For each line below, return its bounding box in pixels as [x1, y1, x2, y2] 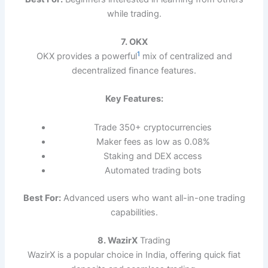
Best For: [23, 192, 61, 203]
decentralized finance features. [72, 65, 196, 76]
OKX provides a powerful [36, 50, 137, 62]
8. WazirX [98, 234, 138, 246]
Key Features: [105, 93, 163, 105]
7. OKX [120, 36, 148, 47]
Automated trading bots [104, 165, 202, 176]
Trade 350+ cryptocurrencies [94, 121, 212, 133]
